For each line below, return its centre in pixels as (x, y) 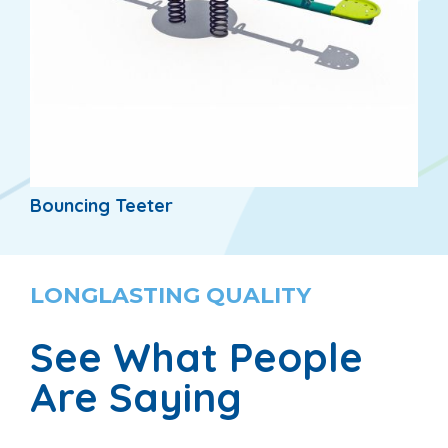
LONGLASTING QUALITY (170, 295)
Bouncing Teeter (101, 205)
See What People (196, 356)
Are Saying (136, 396)
